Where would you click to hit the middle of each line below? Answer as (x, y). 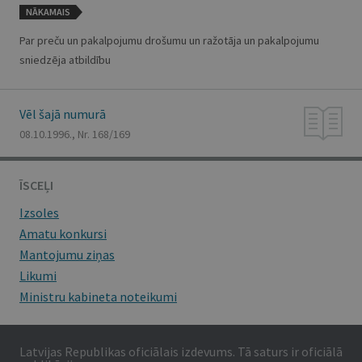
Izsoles (39, 213)
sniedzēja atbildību (65, 60)
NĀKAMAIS (48, 12)
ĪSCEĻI (36, 185)
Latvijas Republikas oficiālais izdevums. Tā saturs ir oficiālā (181, 351)
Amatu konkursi (63, 234)
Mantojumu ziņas (67, 255)
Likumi (38, 276)
